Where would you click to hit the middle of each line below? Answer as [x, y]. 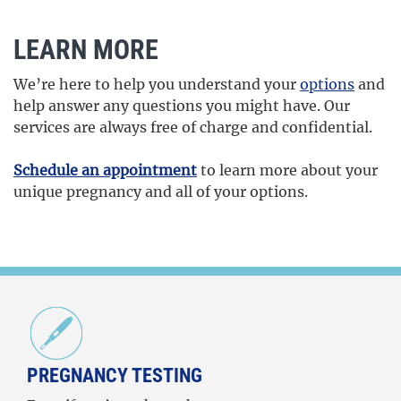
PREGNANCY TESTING [115, 375]
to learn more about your [287, 171]
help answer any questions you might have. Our [182, 106]
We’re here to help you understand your [157, 85]
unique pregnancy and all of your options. [161, 192]
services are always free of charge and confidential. [193, 128]
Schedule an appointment [105, 171]
